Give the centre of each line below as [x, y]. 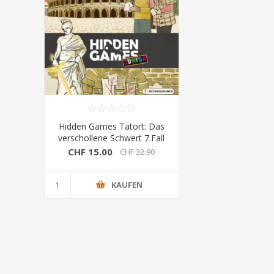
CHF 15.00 [91, 152]
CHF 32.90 [138, 152]
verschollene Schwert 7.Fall [112, 138]
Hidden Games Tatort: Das [111, 126]
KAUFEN [127, 185]
